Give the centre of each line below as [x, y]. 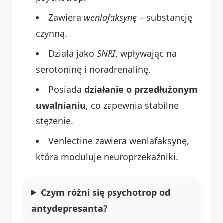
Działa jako [72, 53]
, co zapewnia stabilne [132, 105]
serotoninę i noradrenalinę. [93, 69]
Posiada [66, 89]
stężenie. [55, 121]
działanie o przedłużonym [141, 89]
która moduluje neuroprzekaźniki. [107, 157]
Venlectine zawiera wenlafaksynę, [119, 141]
